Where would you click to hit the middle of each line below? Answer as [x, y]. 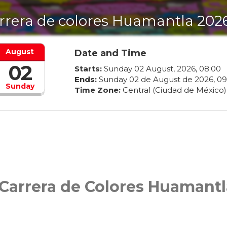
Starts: [88, 69]
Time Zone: [97, 90]
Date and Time [110, 53]
